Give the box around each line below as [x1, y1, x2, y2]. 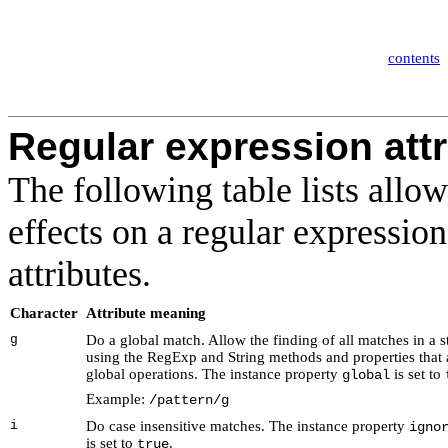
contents [388, 50, 440, 66]
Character [10, 305, 78, 322]
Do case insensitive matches [86, 418, 261, 435]
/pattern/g [149, 393, 229, 409]
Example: [86, 391, 149, 408]
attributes [8, 254, 142, 295]
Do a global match [86, 332, 201, 349]
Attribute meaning [86, 305, 206, 322]
